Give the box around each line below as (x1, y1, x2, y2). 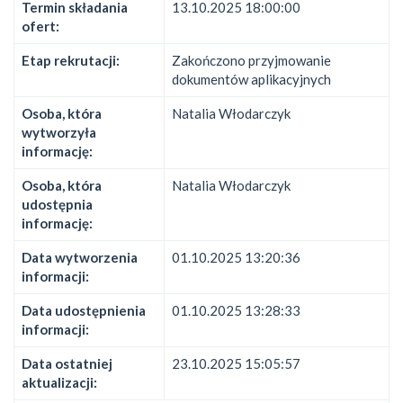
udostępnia (22, 196, 93, 212)
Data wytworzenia (22, 249, 138, 265)
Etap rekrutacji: (22, 52, 120, 68)
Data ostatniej (22, 355, 112, 372)
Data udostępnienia (22, 302, 146, 318)
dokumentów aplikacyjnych (172, 71, 331, 87)
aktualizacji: (22, 374, 97, 390)
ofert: (22, 18, 59, 34)
